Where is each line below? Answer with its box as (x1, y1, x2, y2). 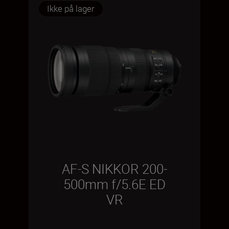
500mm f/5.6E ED (63, 175, 166, 193)
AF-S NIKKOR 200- (62, 159, 167, 178)
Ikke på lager (47, 2, 95, 14)
